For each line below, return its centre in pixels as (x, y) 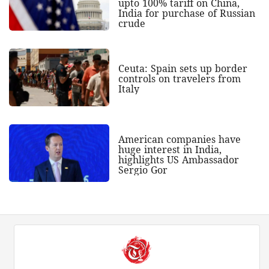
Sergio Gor (143, 170)
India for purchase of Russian (186, 13)
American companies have (179, 139)
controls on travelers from (179, 78)
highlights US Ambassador (178, 159)
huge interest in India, (170, 149)
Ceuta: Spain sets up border (183, 68)
